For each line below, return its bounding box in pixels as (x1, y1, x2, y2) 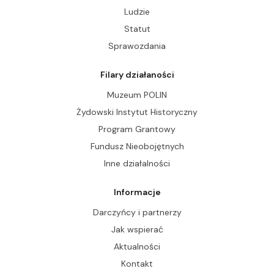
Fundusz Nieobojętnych (90, 140, 184, 152)
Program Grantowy (98, 123, 176, 135)
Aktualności (114, 240, 160, 252)
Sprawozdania (108, 40, 166, 51)
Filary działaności (100, 68, 174, 80)
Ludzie (124, 6, 150, 17)
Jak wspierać (111, 223, 163, 235)
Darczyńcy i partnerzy (92, 206, 182, 218)
